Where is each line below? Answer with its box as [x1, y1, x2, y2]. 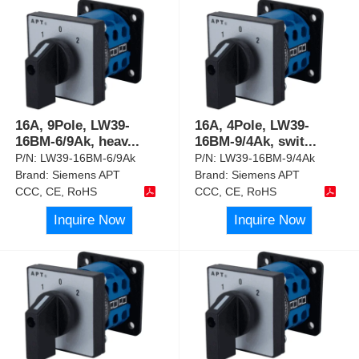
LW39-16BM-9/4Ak [220, 151, 316, 164]
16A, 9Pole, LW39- [15, 117, 131, 133]
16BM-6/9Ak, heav [15, 133, 128, 149]
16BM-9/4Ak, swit [195, 133, 305, 149]
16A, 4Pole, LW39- [195, 117, 310, 133]
